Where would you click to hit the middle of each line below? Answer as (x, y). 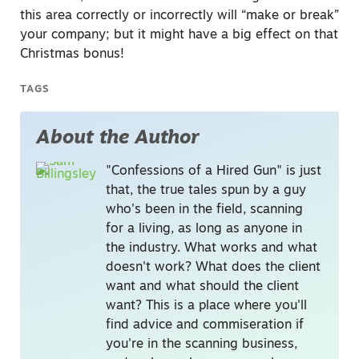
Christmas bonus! (72, 54)
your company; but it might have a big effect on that (179, 35)
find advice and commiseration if (205, 325)
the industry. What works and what (212, 248)
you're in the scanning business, (202, 344)
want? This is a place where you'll (206, 306)
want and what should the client (202, 286)
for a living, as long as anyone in (204, 229)
